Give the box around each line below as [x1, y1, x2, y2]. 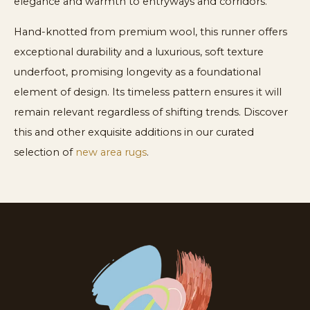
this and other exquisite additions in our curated [14, 125, 254, 138]
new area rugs [75, 145, 147, 158]
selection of [14, 145, 75, 158]
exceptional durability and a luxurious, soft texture [14, 45, 264, 58]
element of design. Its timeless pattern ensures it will [14, 85, 282, 98]
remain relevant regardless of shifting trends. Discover [14, 105, 288, 118]
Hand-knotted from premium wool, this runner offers [14, 25, 287, 38]
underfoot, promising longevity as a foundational [14, 65, 261, 78]
